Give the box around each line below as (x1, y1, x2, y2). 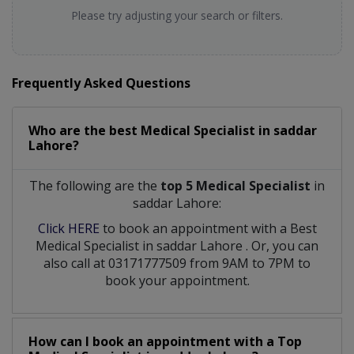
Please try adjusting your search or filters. (71, 7, 283, 23)
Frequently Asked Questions (12, 73, 190, 92)
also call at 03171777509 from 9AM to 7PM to (43, 254, 311, 272)
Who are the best (28, 121, 141, 139)
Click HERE (37, 219, 100, 237)
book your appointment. (104, 271, 250, 289)
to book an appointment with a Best (99, 219, 317, 237)
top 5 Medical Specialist (160, 176, 311, 194)
